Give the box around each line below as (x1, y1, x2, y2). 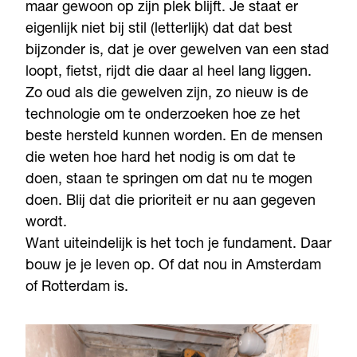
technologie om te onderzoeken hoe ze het (25, 108, 300, 123)
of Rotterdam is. (25, 280, 132, 295)
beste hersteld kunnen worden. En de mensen (25, 129, 323, 144)
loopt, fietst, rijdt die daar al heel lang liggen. (25, 65, 312, 80)
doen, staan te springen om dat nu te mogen (25, 172, 312, 187)
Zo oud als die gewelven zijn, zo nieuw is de (25, 86, 308, 101)
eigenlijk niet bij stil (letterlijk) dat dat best (25, 22, 292, 37)
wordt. (25, 215, 67, 230)
